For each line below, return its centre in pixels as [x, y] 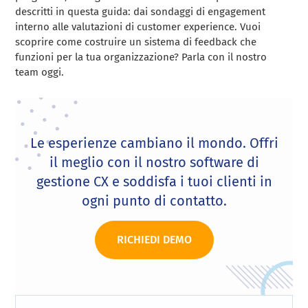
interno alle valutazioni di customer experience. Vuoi [138, 27]
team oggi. [40, 73]
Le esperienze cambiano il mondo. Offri [154, 143]
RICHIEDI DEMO [154, 240]
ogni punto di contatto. [154, 201]
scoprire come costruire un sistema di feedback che [136, 42]
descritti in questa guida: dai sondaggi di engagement [141, 12]
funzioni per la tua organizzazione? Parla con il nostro [141, 57]
